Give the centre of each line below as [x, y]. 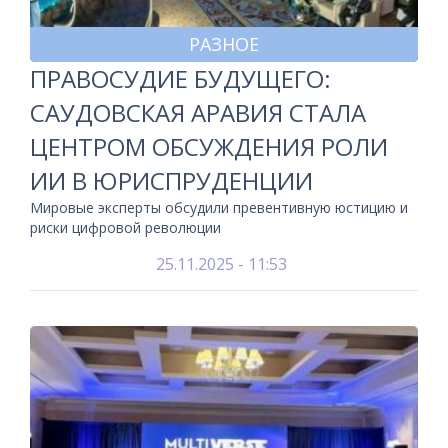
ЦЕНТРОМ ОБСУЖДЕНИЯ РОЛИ [209, 146]
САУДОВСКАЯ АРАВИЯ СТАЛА [198, 112]
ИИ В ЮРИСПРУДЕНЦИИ [171, 180]
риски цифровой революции [125, 227]
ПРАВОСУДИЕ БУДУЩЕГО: [180, 78]
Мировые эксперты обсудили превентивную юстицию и [219, 207]
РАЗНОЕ [224, 44]
